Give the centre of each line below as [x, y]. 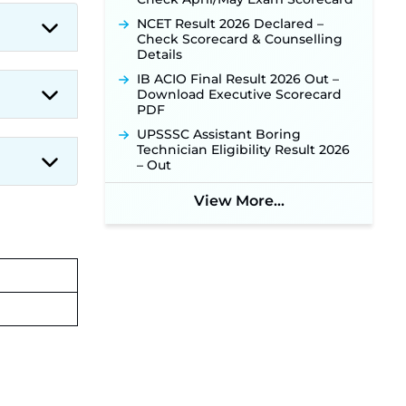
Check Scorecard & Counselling [240, 39]
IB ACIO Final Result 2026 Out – [238, 79]
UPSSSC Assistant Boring [219, 134]
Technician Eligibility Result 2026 [243, 150]
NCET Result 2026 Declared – [230, 24]
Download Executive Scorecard [239, 94]
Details [159, 54]
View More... [239, 201]
